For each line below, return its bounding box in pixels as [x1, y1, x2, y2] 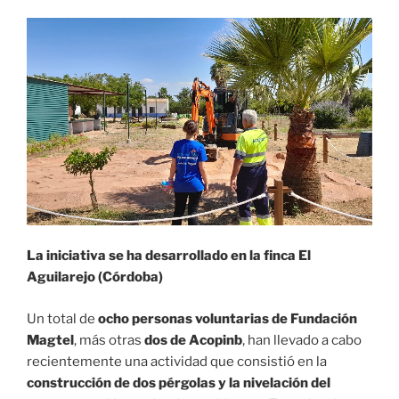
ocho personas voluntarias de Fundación [98, 310, 357, 327]
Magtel [27, 331, 74, 348]
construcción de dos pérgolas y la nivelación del [27, 374, 330, 391]
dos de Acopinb [144, 331, 242, 348]
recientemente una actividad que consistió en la [27, 353, 327, 370]
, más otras [74, 331, 144, 348]
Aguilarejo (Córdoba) [27, 269, 163, 286]
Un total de [27, 310, 98, 327]
